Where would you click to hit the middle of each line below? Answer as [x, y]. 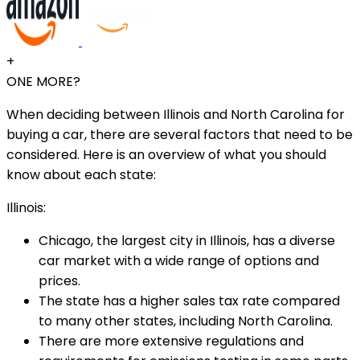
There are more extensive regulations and [171, 341]
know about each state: [81, 174]
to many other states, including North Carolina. [186, 321]
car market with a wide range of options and [179, 260]
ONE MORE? [43, 81]
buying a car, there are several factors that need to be [180, 134]
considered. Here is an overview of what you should [166, 154]
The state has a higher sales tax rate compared [189, 301]
